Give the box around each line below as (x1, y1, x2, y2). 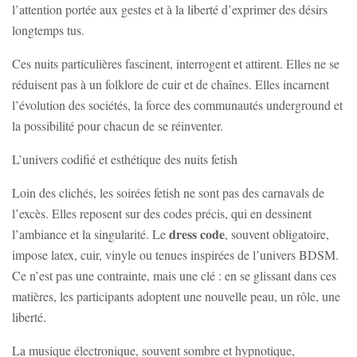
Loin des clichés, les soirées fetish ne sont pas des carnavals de (12, 184, 324, 202)
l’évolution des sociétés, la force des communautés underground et (12, 96, 343, 114)
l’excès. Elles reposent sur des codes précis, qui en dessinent (12, 205, 312, 222)
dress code (169, 225, 225, 244)
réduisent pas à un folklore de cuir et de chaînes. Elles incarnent (12, 76, 329, 93)
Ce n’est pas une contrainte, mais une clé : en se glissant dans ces (12, 267, 336, 284)
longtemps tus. (12, 22, 84, 39)
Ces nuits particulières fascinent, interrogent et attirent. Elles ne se (12, 55, 339, 73)
